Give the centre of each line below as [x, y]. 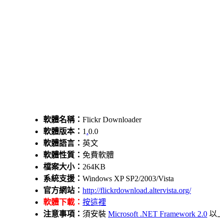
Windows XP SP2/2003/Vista [128, 178]
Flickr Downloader [112, 119]
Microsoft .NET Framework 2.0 [158, 214]
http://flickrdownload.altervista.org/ [137, 190]
